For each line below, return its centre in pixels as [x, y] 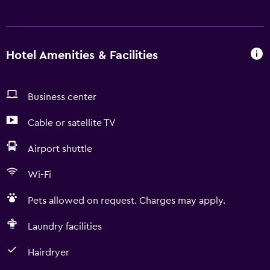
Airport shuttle [60, 149]
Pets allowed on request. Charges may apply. [127, 201]
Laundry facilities [65, 227]
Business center [62, 97]
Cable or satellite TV [72, 123]
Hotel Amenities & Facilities [82, 55]
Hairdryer [49, 253]
